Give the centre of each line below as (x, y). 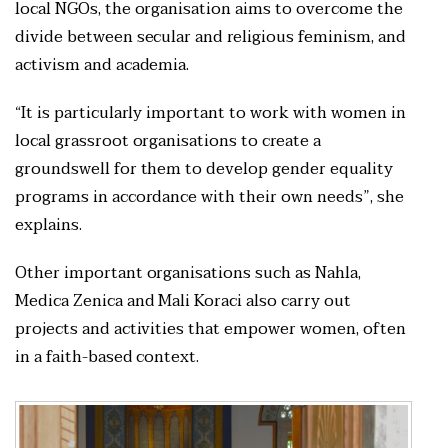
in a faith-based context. (109, 357)
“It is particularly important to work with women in (210, 113)
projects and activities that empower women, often (210, 329)
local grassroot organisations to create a (168, 141)
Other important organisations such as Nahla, (188, 273)
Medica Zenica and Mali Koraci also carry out (183, 301)
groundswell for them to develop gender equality (204, 169)
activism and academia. (104, 65)
